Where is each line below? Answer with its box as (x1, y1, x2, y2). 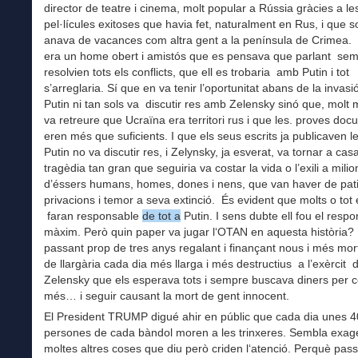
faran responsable (44, 209, 142, 223)
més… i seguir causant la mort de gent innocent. (44, 289, 289, 303)
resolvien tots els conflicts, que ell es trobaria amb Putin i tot (44, 66, 349, 79)
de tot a (142, 209, 181, 223)
